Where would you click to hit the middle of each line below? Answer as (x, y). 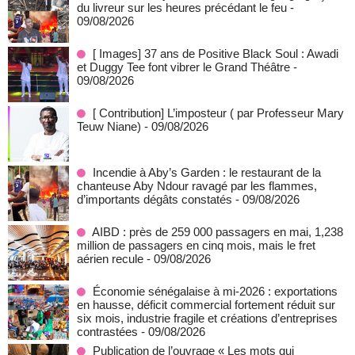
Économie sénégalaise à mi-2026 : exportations (215, 291)
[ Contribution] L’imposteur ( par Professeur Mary (218, 113)
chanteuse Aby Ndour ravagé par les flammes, (197, 186)
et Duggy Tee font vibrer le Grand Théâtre (183, 67)
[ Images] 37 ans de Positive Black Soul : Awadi (216, 53)
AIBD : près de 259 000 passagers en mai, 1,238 (218, 232)
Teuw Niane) (109, 126)
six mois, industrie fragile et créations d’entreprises (207, 318)
